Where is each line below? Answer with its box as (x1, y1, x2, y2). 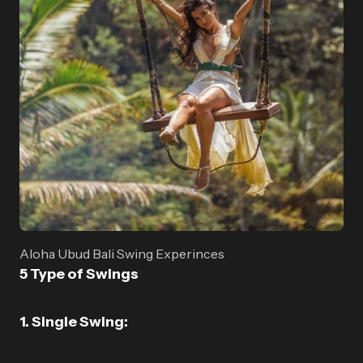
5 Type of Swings (19, 265, 139, 284)
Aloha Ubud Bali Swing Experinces (19, 246, 224, 263)
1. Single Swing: (19, 313, 128, 331)
